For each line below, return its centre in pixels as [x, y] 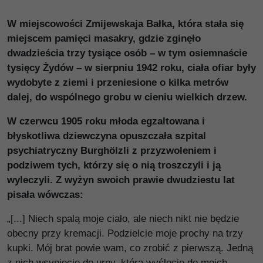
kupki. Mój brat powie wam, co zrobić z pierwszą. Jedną [130, 248]
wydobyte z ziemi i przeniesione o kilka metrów [118, 82]
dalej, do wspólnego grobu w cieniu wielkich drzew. [127, 97]
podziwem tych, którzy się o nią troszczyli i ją [114, 165]
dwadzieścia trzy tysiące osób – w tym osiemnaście [127, 53]
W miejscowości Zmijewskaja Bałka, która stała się [125, 24]
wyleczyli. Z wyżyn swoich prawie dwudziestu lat [121, 180]
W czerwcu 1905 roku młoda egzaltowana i [106, 121]
